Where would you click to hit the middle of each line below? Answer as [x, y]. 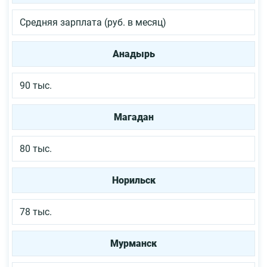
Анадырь [133, 54]
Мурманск [133, 243]
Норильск [133, 180]
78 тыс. [36, 212]
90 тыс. [36, 85]
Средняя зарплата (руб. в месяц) [93, 22]
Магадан [133, 117]
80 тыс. [36, 148]
